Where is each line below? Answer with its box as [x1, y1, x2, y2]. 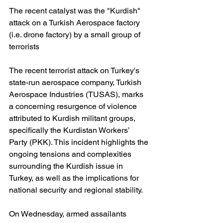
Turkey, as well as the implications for [9, 173, 141, 183]
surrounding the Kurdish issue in [9, 161, 125, 171]
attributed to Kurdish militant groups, [9, 113, 137, 123]
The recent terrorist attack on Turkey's [9, 66, 141, 75]
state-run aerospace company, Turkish [9, 78, 143, 87]
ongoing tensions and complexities [9, 149, 133, 159]
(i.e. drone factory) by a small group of [9, 30, 142, 39]
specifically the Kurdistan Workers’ [9, 125, 131, 135]
